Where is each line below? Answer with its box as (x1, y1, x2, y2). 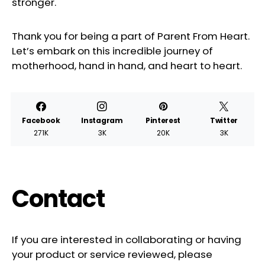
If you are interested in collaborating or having (12, 232, 241, 247)
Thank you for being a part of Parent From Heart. (12, 28, 250, 43)
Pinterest (145, 115, 181, 125)
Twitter (210, 115, 238, 125)
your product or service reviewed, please (12, 247, 212, 261)
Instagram (81, 115, 123, 125)
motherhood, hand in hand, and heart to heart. (12, 58, 242, 73)
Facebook (22, 115, 60, 125)
